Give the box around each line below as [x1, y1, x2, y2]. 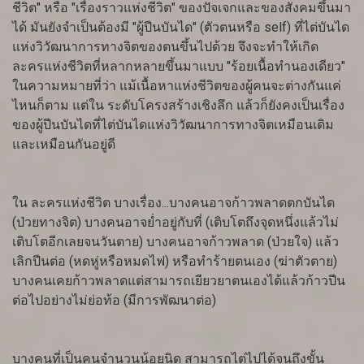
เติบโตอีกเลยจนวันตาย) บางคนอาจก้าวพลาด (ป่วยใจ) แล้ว [12, 234, 339, 250]
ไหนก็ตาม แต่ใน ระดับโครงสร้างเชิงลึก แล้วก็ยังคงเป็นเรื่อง [12, 97, 344, 114]
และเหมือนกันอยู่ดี [12, 136, 115, 153]
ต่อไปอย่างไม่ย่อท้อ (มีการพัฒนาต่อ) [12, 292, 216, 309]
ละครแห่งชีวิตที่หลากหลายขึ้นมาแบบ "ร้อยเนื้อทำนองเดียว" [12, 58, 345, 75]
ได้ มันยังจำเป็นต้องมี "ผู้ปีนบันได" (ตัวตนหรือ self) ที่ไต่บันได [12, 19, 349, 36]
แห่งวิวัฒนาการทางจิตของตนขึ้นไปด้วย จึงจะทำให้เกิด [12, 39, 318, 55]
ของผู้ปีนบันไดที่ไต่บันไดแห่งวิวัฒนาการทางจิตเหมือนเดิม [12, 117, 334, 133]
